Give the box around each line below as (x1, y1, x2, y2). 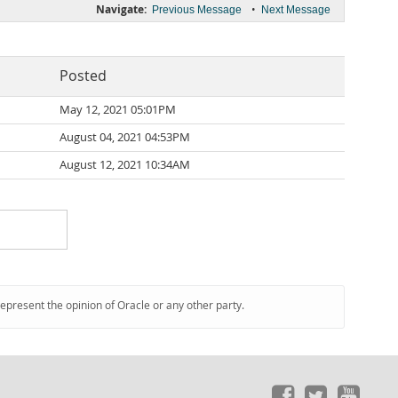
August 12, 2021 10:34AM (60, 157, 190, 172)
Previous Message (152, 4, 242, 16)
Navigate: (96, 2, 147, 17)
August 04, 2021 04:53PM (60, 130, 190, 145)
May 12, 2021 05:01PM (60, 102, 176, 117)
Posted (60, 67, 107, 85)
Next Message (261, 4, 330, 16)
